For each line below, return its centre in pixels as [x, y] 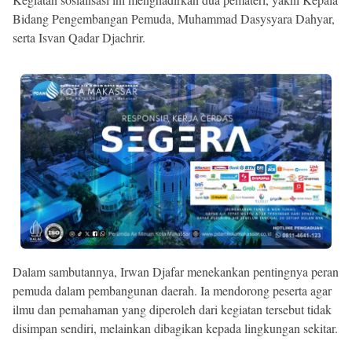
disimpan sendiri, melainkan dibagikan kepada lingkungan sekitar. [175, 328]
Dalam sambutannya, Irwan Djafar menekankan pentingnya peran [176, 271]
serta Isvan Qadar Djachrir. [79, 37]
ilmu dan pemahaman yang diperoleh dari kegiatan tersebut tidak [172, 309]
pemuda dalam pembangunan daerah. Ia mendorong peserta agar [172, 290]
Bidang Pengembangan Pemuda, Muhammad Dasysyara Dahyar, [174, 18]
